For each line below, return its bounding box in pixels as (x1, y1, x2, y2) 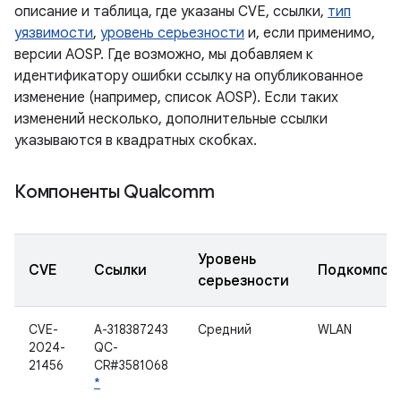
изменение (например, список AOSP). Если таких (14, 89, 338, 107)
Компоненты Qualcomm (14, 181, 215, 203)
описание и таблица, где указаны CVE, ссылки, (14, 3, 328, 21)
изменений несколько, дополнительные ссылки (14, 110, 328, 128)
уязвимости (14, 24, 93, 42)
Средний (198, 321, 252, 337)
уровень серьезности (100, 24, 244, 42)
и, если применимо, (244, 24, 375, 42)
